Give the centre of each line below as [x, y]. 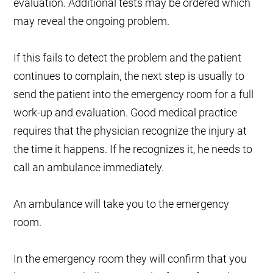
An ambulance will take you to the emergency [122, 204]
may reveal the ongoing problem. [92, 21]
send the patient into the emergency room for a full [134, 94]
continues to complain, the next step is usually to [129, 76]
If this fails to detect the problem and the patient [128, 58]
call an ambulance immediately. [89, 168]
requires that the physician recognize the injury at [130, 131]
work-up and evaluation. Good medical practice [126, 113]
